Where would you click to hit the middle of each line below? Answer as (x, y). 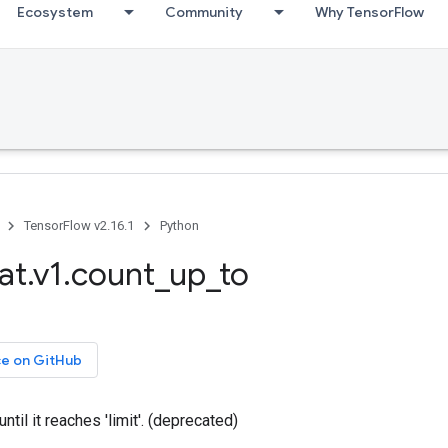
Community (204, 12)
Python (179, 225)
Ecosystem (55, 12)
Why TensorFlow (369, 12)
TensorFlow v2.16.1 (79, 225)
